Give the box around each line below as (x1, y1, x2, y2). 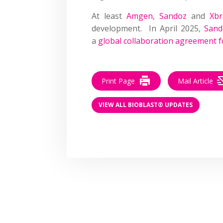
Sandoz (159, 10, 187, 21)
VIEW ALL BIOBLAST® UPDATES (99, 101, 193, 110)
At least (92, 10, 127, 21)
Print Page (102, 76, 135, 86)
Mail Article (178, 76, 214, 86)
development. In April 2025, (92, 22, 204, 34)
